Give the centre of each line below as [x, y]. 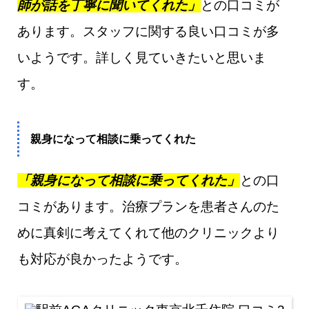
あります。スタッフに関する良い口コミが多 [148, 32]
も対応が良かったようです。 [102, 259]
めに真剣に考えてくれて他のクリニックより [148, 233]
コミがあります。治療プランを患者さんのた [148, 207]
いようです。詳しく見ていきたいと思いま [142, 58]
